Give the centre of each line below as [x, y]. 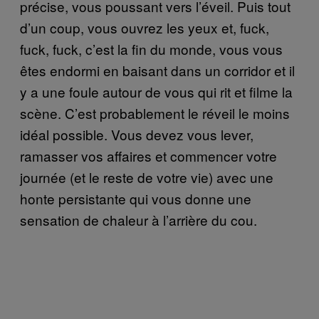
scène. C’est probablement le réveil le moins [155, 113]
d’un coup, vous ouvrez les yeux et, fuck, [145, 28]
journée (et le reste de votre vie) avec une [147, 177]
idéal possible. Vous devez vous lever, [137, 135]
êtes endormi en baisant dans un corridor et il [157, 70]
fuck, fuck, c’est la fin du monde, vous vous [151, 49]
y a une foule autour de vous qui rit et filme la [156, 92]
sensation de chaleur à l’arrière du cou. [138, 220]
